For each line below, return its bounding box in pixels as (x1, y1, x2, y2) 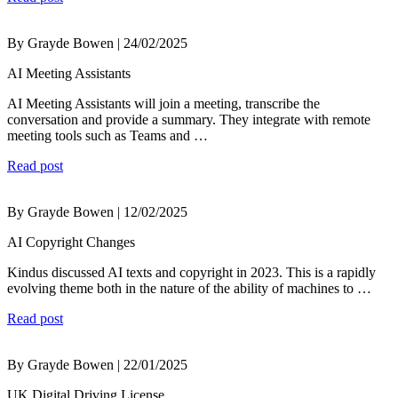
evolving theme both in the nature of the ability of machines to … (7, 281, 371, 297)
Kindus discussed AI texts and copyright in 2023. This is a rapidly (7, 265, 376, 281)
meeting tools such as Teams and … (7, 128, 208, 144)
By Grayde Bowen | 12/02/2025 (7, 204, 187, 220)
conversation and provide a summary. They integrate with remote (7, 112, 370, 128)
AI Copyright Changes (7, 235, 135, 251)
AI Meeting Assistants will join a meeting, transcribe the (7, 96, 320, 112)
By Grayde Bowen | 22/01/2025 (7, 357, 187, 373)
